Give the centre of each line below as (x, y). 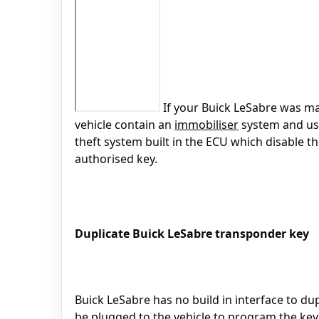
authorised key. (116, 158)
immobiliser (206, 124)
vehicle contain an (125, 124)
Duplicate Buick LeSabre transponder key (192, 233)
